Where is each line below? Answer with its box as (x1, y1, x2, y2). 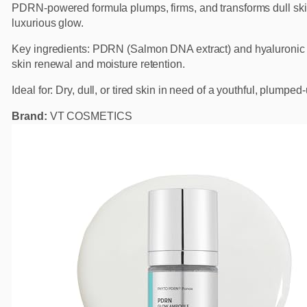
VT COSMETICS (47, 110, 132, 123)
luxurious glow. (12, 17, 84, 29)
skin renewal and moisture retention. (12, 58, 185, 71)
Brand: (12, 110, 47, 123)
